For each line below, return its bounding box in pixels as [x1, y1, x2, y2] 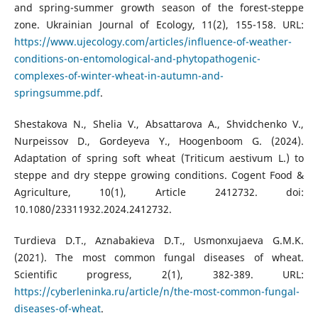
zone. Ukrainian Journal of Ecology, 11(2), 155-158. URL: [13, 18, 305, 32]
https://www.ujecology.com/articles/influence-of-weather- [13, 35, 292, 49]
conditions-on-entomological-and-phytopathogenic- [13, 52, 261, 66]
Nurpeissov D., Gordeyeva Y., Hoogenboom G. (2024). [13, 134, 305, 148]
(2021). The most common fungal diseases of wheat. [13, 251, 305, 265]
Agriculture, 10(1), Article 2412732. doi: [13, 185, 305, 199]
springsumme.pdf [13, 86, 100, 100]
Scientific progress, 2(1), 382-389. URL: [13, 268, 305, 282]
